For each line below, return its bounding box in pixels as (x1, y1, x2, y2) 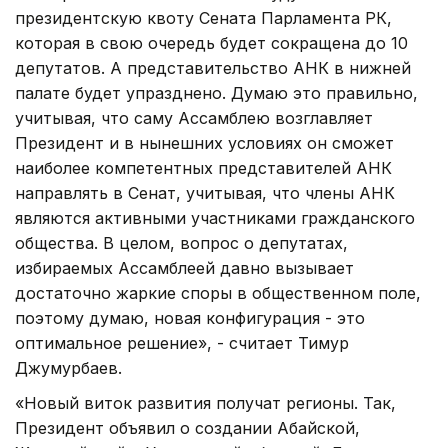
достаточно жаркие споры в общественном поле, (15, 282, 421, 303)
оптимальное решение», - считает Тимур (15, 332, 349, 353)
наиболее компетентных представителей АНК (15, 157, 392, 178)
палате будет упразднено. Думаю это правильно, (15, 82, 418, 103)
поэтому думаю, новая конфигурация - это (15, 307, 365, 328)
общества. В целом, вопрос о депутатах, (15, 232, 348, 253)
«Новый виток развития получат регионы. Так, (15, 392, 396, 413)
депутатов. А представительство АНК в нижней (15, 57, 411, 78)
